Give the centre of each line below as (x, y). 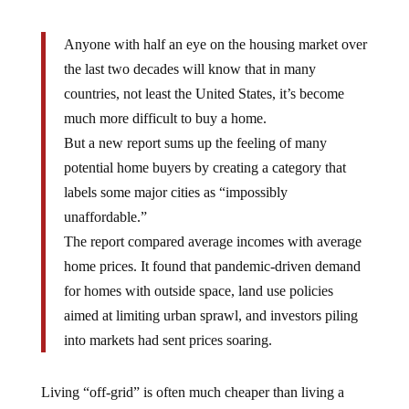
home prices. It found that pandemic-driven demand (212, 266)
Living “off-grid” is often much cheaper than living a (192, 392)
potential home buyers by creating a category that (204, 167)
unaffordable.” (105, 216)
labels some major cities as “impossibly (175, 192)
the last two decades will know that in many (189, 68)
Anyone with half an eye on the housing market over (215, 44)
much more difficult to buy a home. (165, 118)
